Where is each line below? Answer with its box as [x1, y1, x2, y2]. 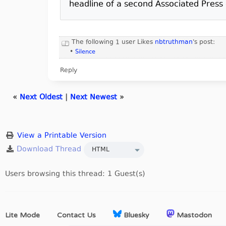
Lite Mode [5, 211, 40, 220]
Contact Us [57, 211, 96, 220]
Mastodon [175, 211, 212, 220]
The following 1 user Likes [72, 38, 155, 47]
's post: [193, 38, 215, 47]
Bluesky [122, 211, 149, 220]
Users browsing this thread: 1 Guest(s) [5, 169, 145, 180]
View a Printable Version [17, 131, 106, 141]
